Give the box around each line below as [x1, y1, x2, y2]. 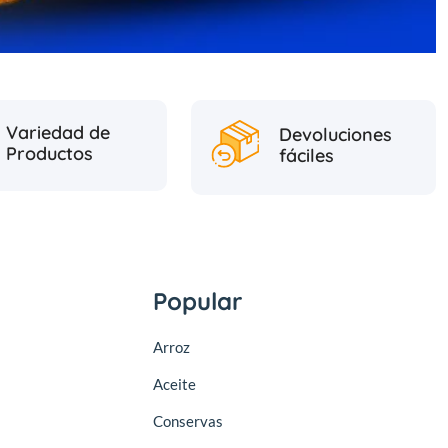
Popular [153, 286, 243, 317]
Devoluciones [278, 123, 392, 147]
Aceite [153, 375, 197, 394]
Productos [5, 142, 93, 166]
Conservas [153, 412, 224, 431]
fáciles [278, 144, 334, 168]
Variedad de [5, 121, 110, 145]
